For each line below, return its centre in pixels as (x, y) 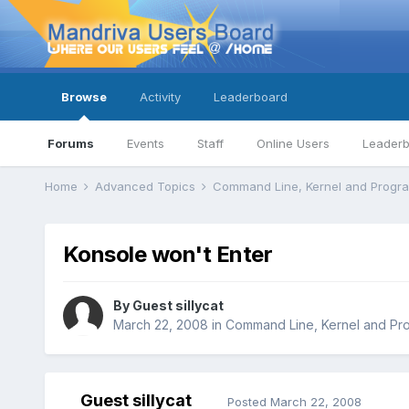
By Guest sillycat (168, 306)
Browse (84, 97)
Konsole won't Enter (168, 255)
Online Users (293, 143)
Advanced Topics (147, 186)
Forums (70, 143)
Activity (160, 97)
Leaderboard (250, 97)
